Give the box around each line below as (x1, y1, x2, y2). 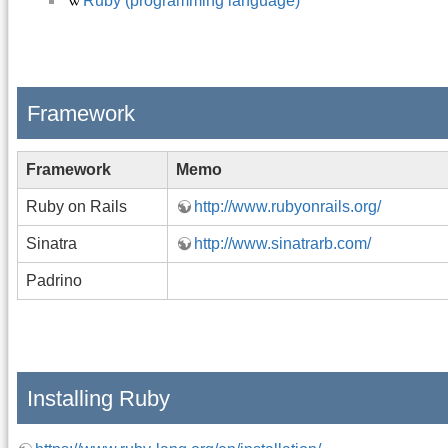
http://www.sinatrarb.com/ (194, 234, 371, 252)
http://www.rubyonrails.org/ (194, 197, 381, 215)
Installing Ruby (27, 386, 170, 412)
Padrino (26, 271, 82, 289)
